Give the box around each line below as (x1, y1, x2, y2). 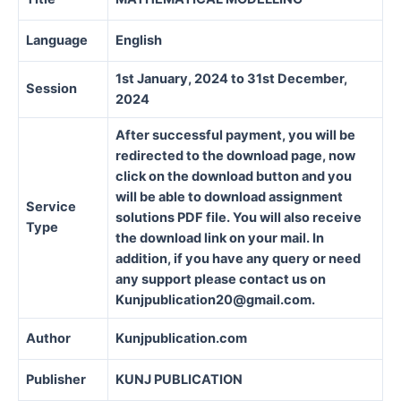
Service (26, 198, 76, 215)
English (115, 31, 162, 48)
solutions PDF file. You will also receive (115, 209, 362, 226)
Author (26, 329, 71, 346)
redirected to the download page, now (115, 147, 355, 164)
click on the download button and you (115, 167, 352, 184)
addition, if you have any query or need (115, 250, 361, 267)
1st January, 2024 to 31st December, (115, 70, 347, 87)
